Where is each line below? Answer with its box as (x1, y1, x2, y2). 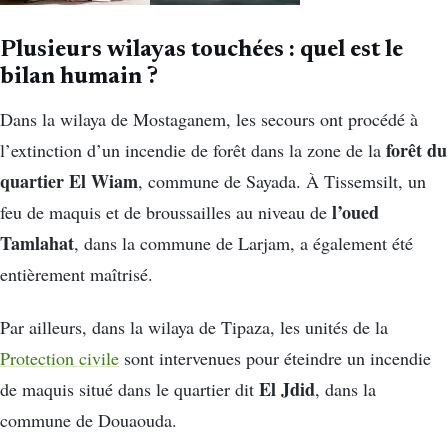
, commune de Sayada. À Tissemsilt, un (138, 169, 426, 194)
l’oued (332, 199, 379, 226)
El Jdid (259, 376, 315, 403)
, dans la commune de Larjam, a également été (74, 231, 413, 256)
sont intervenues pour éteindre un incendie (119, 346, 431, 371)
